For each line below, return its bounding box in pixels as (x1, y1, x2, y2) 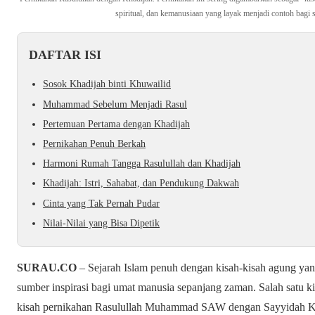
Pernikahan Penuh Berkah (43, 138, 146, 149)
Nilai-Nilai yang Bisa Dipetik (43, 217, 160, 229)
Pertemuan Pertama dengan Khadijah (43, 118, 190, 129)
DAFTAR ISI (29, 48, 101, 63)
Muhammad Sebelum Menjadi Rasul (43, 98, 187, 110)
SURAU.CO (17, 261, 77, 274)
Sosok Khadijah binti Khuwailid (43, 79, 171, 90)
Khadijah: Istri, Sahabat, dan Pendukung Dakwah (43, 178, 239, 189)
